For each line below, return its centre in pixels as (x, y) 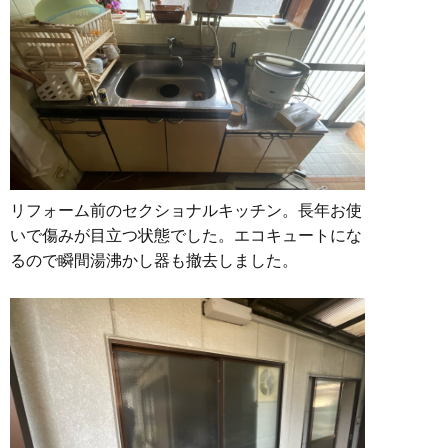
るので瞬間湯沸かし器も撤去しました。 (154, 260)
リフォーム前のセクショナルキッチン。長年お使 (186, 210)
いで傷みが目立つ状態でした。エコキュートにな (186, 235)
